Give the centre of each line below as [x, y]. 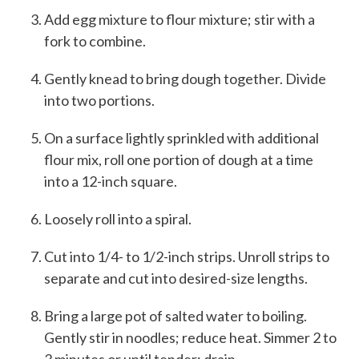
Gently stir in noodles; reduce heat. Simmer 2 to [190, 338]
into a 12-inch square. [111, 182]
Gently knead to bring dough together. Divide [185, 79]
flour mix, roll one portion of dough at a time [179, 160]
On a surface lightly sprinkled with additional [182, 138]
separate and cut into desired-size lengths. [176, 278]
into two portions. [99, 101]
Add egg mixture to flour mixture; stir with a [179, 20]
